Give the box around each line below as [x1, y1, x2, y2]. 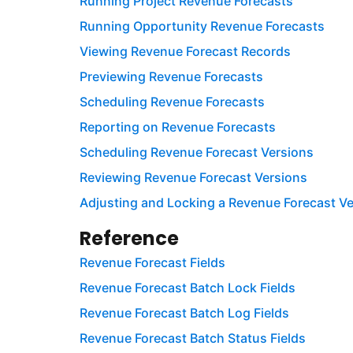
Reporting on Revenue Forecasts [79, 119, 276, 136]
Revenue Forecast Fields [79, 255, 225, 271]
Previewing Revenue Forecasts [79, 69, 263, 85]
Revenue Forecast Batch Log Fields [79, 305, 289, 321]
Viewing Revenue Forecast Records [79, 43, 291, 60]
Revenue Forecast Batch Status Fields [79, 330, 306, 347]
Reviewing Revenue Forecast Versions [79, 169, 307, 186]
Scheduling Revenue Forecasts [79, 94, 265, 110]
